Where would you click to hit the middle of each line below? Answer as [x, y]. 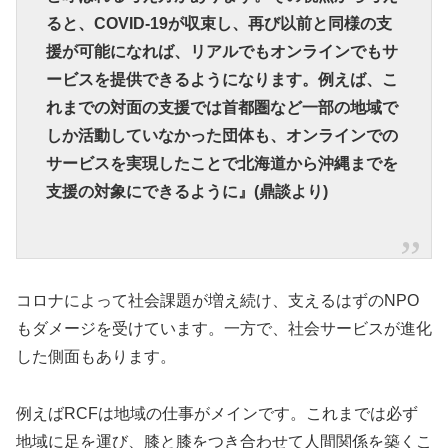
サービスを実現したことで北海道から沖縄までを [221, 164]
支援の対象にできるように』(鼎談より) [186, 192]
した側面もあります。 [96, 357]
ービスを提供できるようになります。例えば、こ [221, 80]
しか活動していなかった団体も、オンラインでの [221, 136]
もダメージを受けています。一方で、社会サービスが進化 [224, 329]
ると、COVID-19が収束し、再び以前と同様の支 [218, 24]
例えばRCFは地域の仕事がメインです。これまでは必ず [217, 413]
